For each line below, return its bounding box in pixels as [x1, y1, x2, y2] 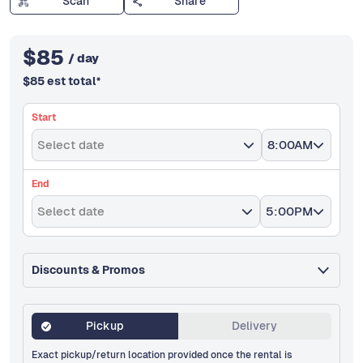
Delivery [232, 318, 278, 334]
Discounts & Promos [32, 263, 146, 278]
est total [45, 74, 96, 89]
